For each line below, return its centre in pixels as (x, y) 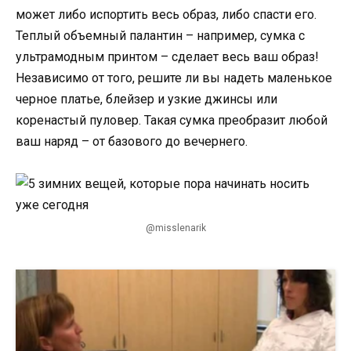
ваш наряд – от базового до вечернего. (132, 141)
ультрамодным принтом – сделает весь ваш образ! (167, 56)
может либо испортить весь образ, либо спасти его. (166, 14)
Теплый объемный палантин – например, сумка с (160, 35)
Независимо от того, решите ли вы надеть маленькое (174, 78)
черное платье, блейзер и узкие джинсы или (147, 99)
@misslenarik (175, 228)
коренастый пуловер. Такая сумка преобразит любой (172, 120)
